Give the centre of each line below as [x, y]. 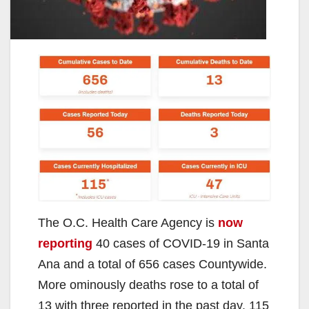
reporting [65, 244]
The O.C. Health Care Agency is [128, 223]
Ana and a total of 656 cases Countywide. [152, 265]
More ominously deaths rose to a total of [148, 285]
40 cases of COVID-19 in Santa [181, 244]
